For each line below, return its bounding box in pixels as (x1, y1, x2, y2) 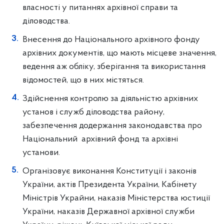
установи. (22, 148, 60, 157)
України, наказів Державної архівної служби (22, 207, 194, 216)
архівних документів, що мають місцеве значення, (22, 48, 216, 58)
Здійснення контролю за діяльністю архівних (22, 94, 198, 103)
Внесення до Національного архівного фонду (22, 35, 200, 44)
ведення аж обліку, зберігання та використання (22, 62, 205, 71)
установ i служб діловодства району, (22, 107, 164, 117)
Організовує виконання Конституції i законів (22, 166, 196, 176)
